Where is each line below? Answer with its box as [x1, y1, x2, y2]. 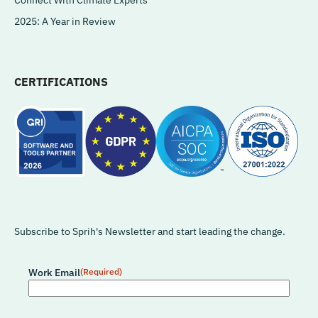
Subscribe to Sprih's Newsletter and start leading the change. [14, 224, 285, 238]
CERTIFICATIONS [14, 74, 108, 89]
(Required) [80, 265, 122, 277]
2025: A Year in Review [14, 14, 116, 28]
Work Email [28, 265, 80, 279]
